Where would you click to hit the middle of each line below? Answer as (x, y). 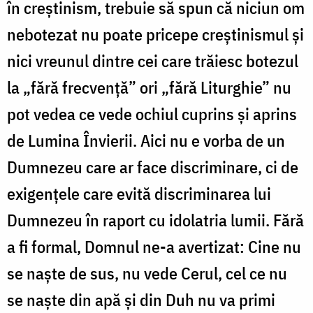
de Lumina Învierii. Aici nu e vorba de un (146, 140)
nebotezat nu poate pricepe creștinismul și (155, 34)
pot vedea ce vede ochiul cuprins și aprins (152, 114)
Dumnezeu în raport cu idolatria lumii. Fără (155, 220)
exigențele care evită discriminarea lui (139, 193)
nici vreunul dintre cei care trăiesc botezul (153, 60)
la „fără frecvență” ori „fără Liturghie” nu (149, 87)
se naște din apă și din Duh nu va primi (141, 299)
